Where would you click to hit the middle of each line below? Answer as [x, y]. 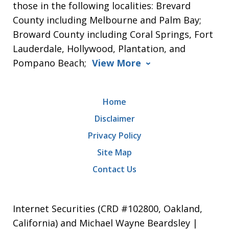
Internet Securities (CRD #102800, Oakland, [108, 208]
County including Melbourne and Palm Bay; [107, 20]
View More [117, 63]
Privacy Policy [114, 135]
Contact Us [114, 169]
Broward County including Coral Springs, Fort [113, 34]
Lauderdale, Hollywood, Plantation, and [99, 48]
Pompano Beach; [51, 63]
